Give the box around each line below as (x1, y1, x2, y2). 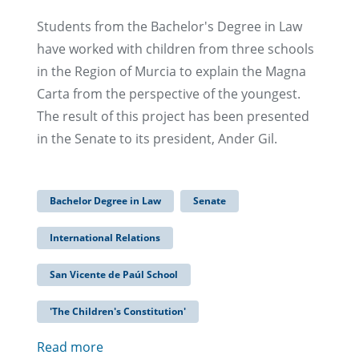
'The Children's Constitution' (50, 305, 186, 319)
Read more (37, 338, 103, 357)
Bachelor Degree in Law (50, 194, 161, 208)
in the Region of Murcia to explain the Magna (37, 63, 306, 81)
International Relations (50, 231, 160, 245)
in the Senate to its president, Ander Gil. (37, 130, 277, 148)
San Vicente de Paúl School (50, 268, 178, 282)
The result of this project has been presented (37, 107, 309, 126)
